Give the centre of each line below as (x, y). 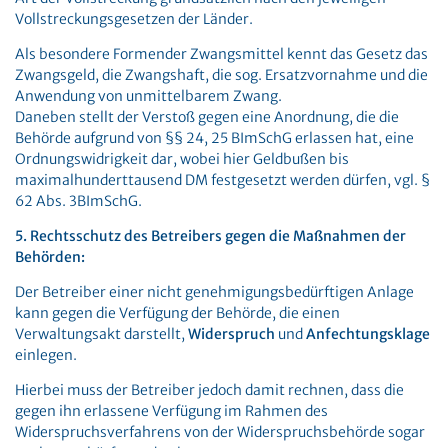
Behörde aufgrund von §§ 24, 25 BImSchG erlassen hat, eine (214, 138)
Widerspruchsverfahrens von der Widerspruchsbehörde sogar (220, 432)
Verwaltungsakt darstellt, (101, 334)
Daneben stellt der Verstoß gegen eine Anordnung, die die (207, 117)
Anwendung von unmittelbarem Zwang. (148, 96)
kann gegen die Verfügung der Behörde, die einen (177, 313)
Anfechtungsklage (368, 334)
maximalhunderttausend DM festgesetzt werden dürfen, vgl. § (222, 180)
